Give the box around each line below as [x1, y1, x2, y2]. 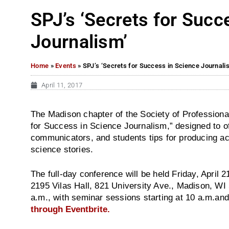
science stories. [31, 145, 94, 154]
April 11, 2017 [41, 81, 83, 89]
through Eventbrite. [31, 204, 110, 214]
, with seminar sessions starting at [48, 193, 186, 202]
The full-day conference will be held [31, 169, 172, 178]
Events [55, 61, 76, 70]
